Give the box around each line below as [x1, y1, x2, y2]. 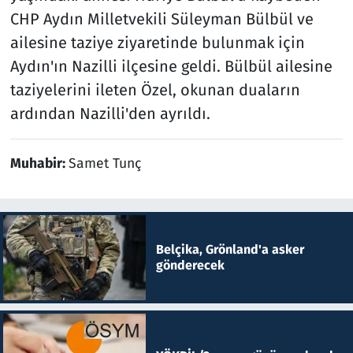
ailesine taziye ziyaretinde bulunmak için [9, 32, 305, 52]
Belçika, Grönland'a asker [155, 241, 304, 257]
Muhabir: [9, 154, 69, 172]
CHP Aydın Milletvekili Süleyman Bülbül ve [9, 9, 314, 28]
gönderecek [155, 257, 225, 273]
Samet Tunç [68, 154, 141, 172]
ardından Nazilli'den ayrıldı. [9, 103, 210, 123]
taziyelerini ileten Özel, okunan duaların [9, 80, 300, 99]
